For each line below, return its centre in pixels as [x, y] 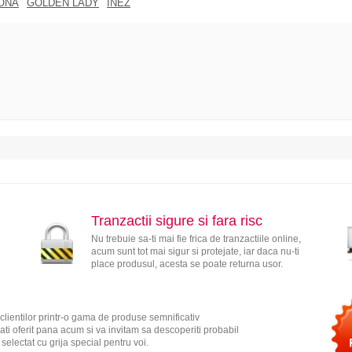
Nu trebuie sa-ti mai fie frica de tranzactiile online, [196, 238]
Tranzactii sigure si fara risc [176, 220]
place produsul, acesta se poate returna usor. [187, 264]
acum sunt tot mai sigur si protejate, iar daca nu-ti [195, 251]
